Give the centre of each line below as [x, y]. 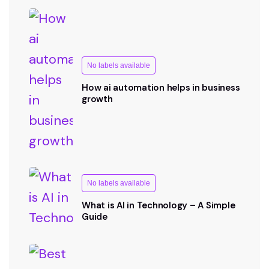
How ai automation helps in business [161, 88]
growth [97, 99]
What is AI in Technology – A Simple [159, 206]
